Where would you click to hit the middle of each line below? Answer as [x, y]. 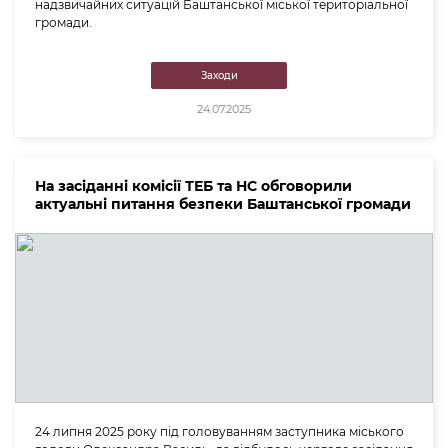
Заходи [219, 75]
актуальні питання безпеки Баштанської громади [223, 203]
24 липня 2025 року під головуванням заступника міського [219, 431]
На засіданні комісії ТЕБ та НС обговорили [193, 185]
